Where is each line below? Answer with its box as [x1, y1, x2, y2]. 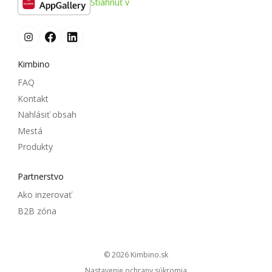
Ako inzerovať [18, 189, 72, 201]
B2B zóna [18, 205, 56, 217]
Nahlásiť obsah [18, 109, 76, 121]
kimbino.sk [135, 250, 168, 260]
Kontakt [18, 92, 49, 104]
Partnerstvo [18, 171, 64, 183]
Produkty [18, 141, 53, 153]
